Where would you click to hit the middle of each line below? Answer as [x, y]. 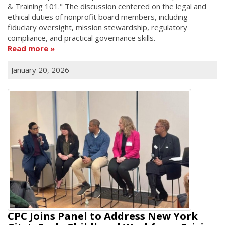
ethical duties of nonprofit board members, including [98, 16]
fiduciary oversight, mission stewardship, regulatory [97, 27]
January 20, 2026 [40, 70]
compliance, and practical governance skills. [81, 37]
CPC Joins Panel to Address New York [103, 216]
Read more [28, 48]
